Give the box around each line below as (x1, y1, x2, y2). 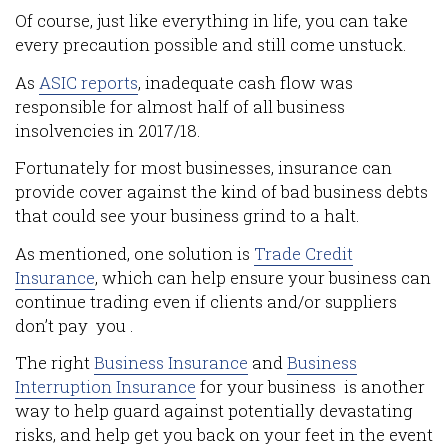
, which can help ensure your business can (95, 266, 431, 289)
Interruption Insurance (15, 376, 196, 399)
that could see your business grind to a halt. (15, 205, 359, 228)
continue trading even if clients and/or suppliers (15, 290, 397, 313)
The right (15, 352, 94, 375)
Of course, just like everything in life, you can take (15, 10, 408, 33)
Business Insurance (94, 352, 248, 375)
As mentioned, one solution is (15, 242, 254, 265)
